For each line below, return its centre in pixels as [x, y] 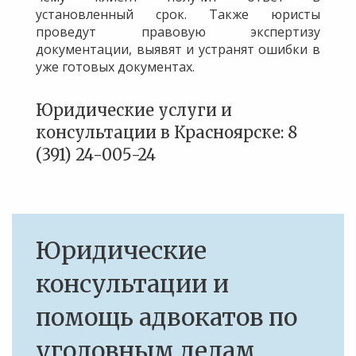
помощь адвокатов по [166, 317]
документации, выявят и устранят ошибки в [178, 49]
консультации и [132, 284]
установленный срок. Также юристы [178, 14]
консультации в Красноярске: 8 [166, 132]
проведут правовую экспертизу [178, 32]
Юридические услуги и [134, 110]
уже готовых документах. [115, 67]
